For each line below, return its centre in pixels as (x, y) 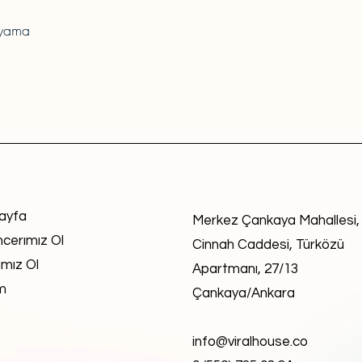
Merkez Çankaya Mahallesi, (276, 221)
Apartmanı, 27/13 (245, 269)
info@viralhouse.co (250, 342)
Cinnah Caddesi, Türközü (268, 245)
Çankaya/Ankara (244, 293)
